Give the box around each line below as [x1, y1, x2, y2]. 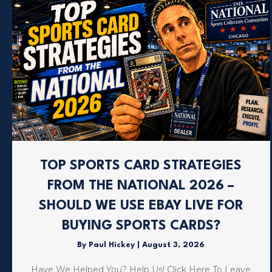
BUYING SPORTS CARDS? [61, 219, 220, 233]
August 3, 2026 [142, 240, 205, 249]
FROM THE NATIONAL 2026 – [47, 178, 235, 192]
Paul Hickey [89, 240, 138, 249]
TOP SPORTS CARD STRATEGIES [40, 158, 242, 172]
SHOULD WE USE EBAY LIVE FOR [38, 199, 243, 212]
